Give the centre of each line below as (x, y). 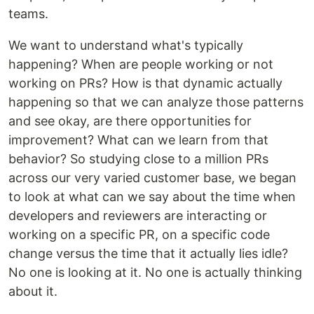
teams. (28, 13)
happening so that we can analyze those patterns (156, 102)
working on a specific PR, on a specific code (139, 234)
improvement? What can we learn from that (138, 139)
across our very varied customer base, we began (152, 177)
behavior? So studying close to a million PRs (138, 158)
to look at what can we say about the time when (152, 196)
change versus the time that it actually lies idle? (148, 253)
